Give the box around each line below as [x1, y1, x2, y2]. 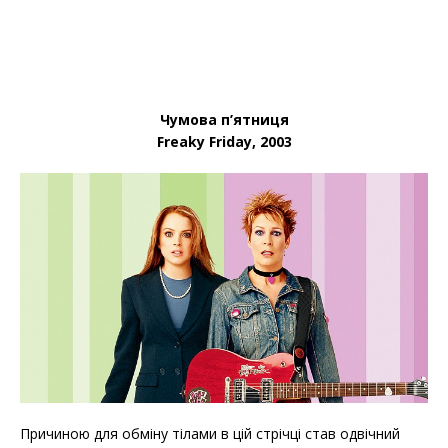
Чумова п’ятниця [159, 110, 289, 130]
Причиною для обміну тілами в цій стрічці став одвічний [20, 423, 400, 443]
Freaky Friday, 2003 [156, 132, 292, 152]
